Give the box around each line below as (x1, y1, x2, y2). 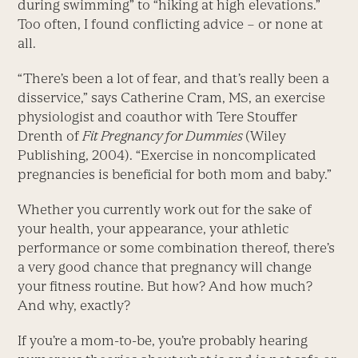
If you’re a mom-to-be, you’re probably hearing (18, 332, 308, 349)
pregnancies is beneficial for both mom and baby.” (18, 166, 332, 183)
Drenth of (18, 128, 83, 145)
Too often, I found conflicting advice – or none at (18, 16, 324, 33)
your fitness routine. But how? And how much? (18, 278, 313, 295)
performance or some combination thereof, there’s (18, 240, 336, 257)
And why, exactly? (18, 297, 131, 314)
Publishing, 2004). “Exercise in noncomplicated (18, 147, 317, 164)
